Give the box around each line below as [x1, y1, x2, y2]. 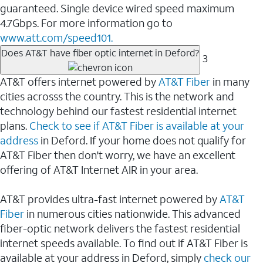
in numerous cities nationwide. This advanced [26, 206, 241, 221]
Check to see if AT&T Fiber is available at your [29, 118, 244, 133]
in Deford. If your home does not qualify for [38, 133, 246, 147]
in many [210, 74, 249, 89]
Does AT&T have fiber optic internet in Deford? [1, 46, 199, 59]
